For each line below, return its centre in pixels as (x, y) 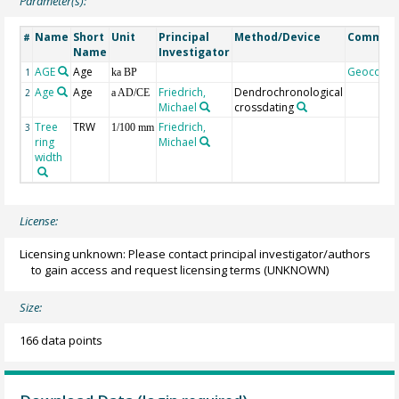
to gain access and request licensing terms (147, 269)
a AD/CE (131, 92)
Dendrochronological (289, 92)
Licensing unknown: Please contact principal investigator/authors (195, 253)
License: (39, 221)
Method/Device (278, 37)
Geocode (371, 71)
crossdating (265, 107)
